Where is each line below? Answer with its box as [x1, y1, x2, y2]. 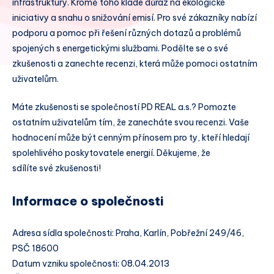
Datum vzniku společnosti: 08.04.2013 [12, 257, 169, 269]
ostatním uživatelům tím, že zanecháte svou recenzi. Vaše [12, 116, 249, 128]
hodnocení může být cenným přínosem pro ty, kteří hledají [12, 131, 250, 143]
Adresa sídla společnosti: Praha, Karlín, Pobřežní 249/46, [12, 227, 244, 239]
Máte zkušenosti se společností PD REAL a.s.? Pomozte [12, 101, 236, 113]
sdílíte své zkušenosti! [12, 162, 101, 174]
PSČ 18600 [12, 242, 59, 254]
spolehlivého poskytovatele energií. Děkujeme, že [12, 147, 210, 158]
